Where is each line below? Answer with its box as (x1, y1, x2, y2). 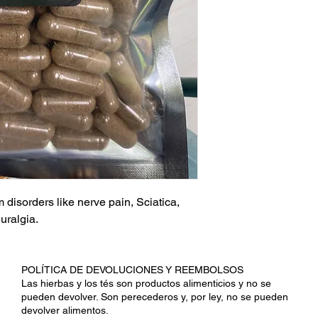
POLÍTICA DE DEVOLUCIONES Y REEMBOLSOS (21, 264, 243, 275)
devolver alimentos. (21, 305, 109, 316)
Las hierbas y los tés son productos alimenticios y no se (21, 278, 271, 289)
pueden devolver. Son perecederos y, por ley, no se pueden (21, 291, 288, 302)
